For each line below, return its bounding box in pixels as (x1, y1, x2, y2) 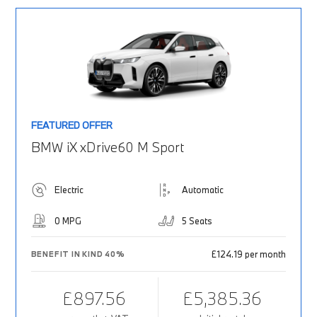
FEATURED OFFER (30, 119, 113, 132)
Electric (54, 184, 83, 196)
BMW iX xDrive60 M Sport (30, 139, 184, 156)
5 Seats (182, 215, 212, 227)
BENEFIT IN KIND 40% (30, 249, 125, 260)
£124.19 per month (212, 248, 287, 260)
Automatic (182, 184, 224, 196)
